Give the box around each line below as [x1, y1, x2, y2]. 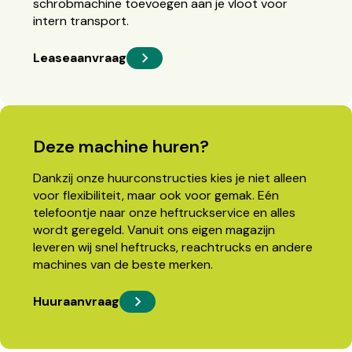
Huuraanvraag [32, 292, 119, 310]
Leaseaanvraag [32, 49, 126, 66]
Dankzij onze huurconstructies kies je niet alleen [32, 169, 306, 186]
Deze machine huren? [32, 134, 209, 158]
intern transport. [32, 12, 129, 29]
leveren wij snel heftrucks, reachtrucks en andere [32, 238, 313, 255]
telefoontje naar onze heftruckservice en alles [32, 203, 295, 221]
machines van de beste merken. [32, 255, 213, 273]
